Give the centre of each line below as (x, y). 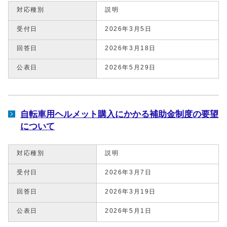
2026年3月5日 (128, 29)
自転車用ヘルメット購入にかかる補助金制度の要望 (119, 114)
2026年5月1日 (128, 211)
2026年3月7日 (128, 172)
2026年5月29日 (130, 67)
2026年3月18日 (130, 48)
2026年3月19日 (130, 191)
